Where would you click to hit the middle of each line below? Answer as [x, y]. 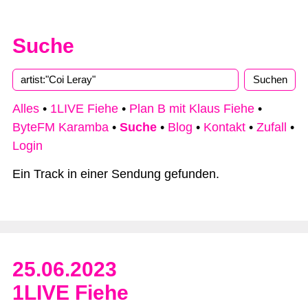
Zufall [272, 128]
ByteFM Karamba [60, 128]
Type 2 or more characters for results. [115, 99]
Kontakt [224, 128]
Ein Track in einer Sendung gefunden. [116, 174]
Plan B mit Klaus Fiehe [192, 109]
